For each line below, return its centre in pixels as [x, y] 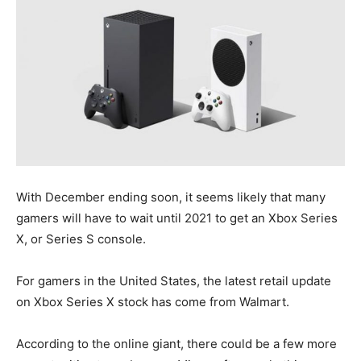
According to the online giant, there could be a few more [176, 344]
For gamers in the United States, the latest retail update [174, 281]
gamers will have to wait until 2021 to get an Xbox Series [177, 218]
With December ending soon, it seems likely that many [171, 197]
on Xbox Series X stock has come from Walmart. [153, 302]
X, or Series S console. [81, 239]
